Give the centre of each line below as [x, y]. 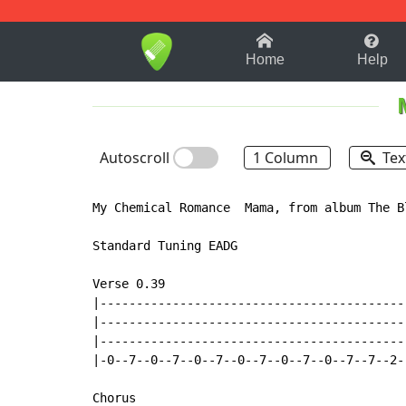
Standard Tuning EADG [165, 246]
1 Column [287, 158]
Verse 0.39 [129, 284]
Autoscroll [136, 158]
